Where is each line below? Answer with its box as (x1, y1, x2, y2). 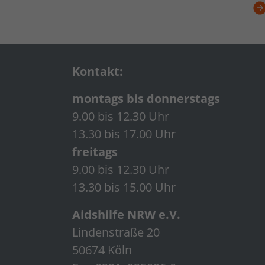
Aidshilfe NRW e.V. (72, 206, 180, 222)
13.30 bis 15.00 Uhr (72, 179, 176, 195)
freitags (72, 143, 118, 160)
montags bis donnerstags (72, 90, 220, 106)
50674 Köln (72, 241, 132, 258)
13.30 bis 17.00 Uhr (72, 125, 176, 142)
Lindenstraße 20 (72, 224, 160, 240)
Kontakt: (72, 63, 123, 79)
